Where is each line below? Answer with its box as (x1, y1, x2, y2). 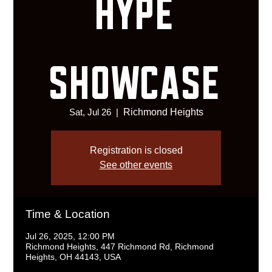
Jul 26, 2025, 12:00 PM (25, 231, 115, 242)
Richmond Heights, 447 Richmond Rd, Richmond (25, 242, 214, 252)
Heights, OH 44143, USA (25, 252, 121, 262)
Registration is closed (89, 145, 183, 156)
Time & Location (25, 208, 110, 221)
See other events (100, 160, 172, 171)
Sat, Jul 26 (69, 107, 111, 118)
